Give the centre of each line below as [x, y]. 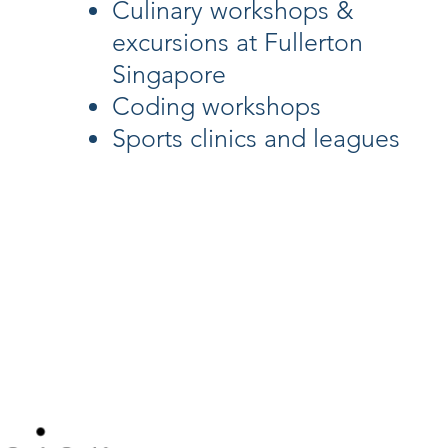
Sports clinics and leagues [256, 138]
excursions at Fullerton [237, 42]
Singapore [169, 74]
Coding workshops [216, 106]
